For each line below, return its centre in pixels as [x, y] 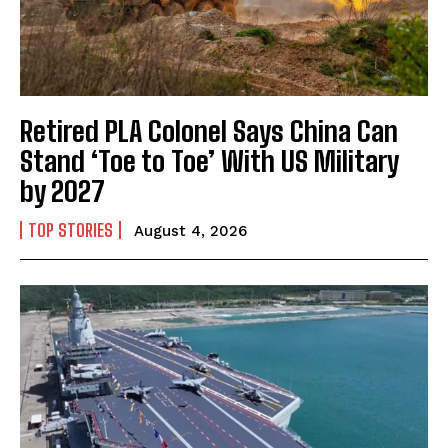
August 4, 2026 [190, 230]
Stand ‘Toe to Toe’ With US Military [209, 160]
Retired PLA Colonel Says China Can [209, 130]
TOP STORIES [70, 229]
